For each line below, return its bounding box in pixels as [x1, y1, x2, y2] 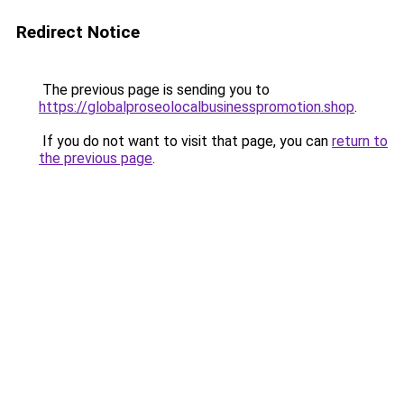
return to [332, 133, 388, 150]
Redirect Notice [16, 22, 140, 42]
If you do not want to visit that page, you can [39, 133, 332, 150]
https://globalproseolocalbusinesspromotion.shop [39, 98, 354, 115]
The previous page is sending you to [39, 81, 270, 98]
